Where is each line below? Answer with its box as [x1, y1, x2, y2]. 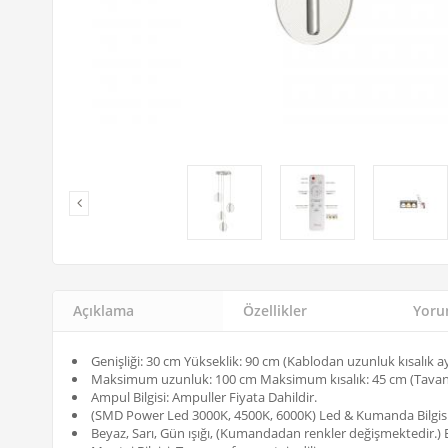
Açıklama [73, 300, 134, 320]
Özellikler [243, 300, 307, 320]
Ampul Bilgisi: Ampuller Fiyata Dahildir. [91, 387, 317, 406]
